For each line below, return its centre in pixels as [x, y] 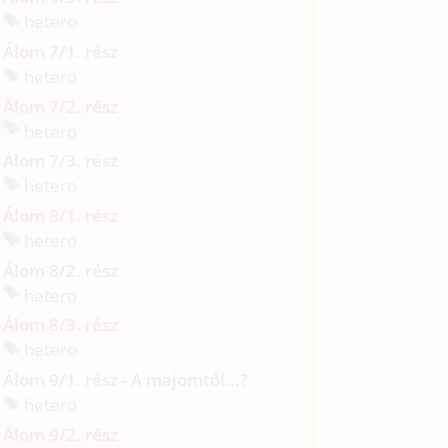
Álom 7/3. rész [61, 161]
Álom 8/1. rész [61, 215]
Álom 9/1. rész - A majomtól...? [126, 379]
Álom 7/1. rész [61, 51]
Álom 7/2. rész [61, 106]
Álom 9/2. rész [61, 434]
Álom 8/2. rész [61, 270]
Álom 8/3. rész [61, 325]
